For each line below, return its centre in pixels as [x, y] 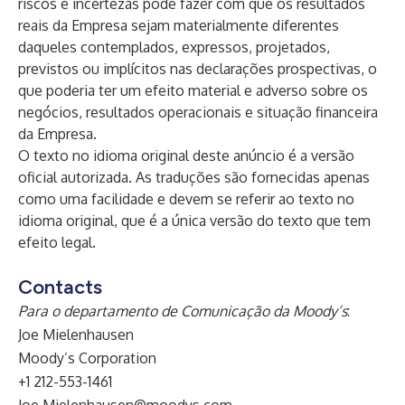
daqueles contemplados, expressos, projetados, [174, 47]
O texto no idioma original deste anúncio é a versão [186, 155]
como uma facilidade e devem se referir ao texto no [186, 199]
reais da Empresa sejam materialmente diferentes [179, 25]
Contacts [60, 287]
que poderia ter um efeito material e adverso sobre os [193, 90]
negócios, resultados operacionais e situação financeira [198, 112]
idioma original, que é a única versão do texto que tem [194, 221]
